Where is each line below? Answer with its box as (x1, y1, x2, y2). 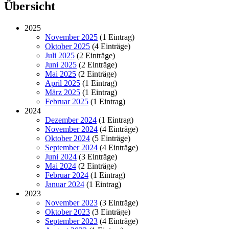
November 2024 (45, 124, 98, 133)
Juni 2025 (45, 60, 77, 69)
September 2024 (45, 143, 98, 152)
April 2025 (45, 78, 80, 87)
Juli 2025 (45, 51, 75, 60)
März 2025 (45, 87, 80, 97)
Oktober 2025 (45, 41, 90, 51)
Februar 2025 (45, 97, 88, 106)
